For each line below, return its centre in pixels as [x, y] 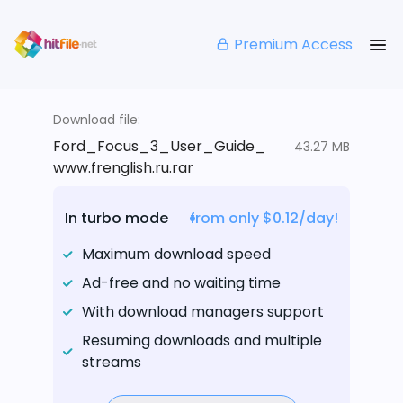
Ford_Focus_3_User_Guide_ [160, 147]
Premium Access [293, 44]
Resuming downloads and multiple [202, 341]
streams [112, 363]
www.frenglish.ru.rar [123, 168]
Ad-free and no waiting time [181, 283]
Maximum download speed [176, 255]
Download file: [97, 120]
